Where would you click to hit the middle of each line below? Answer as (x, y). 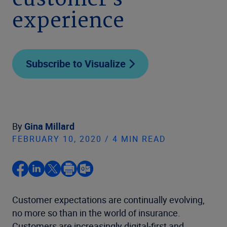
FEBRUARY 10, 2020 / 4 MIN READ (89, 139)
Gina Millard (49, 126)
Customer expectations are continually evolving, (108, 200)
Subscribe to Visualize (76, 64)
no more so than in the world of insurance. (96, 213)
